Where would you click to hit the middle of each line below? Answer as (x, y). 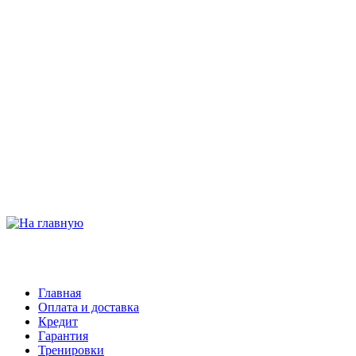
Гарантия (63, 336)
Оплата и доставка (89, 307)
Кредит (58, 321)
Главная (60, 293)
